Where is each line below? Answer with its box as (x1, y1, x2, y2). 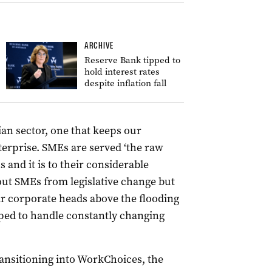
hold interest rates (84, 66, 160, 78)
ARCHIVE (84, 40, 114, 51)
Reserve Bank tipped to (84, 54, 180, 66)
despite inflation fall (84, 77, 166, 89)
